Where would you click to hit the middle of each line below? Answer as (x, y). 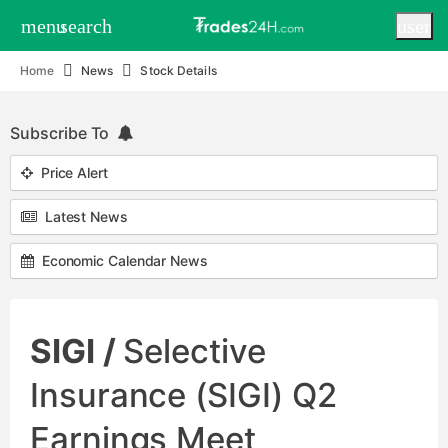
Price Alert (70, 172)
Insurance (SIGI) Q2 (183, 395)
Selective (194, 351)
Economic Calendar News (120, 260)
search (86, 25)
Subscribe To (64, 133)
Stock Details (178, 70)
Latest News (82, 216)
